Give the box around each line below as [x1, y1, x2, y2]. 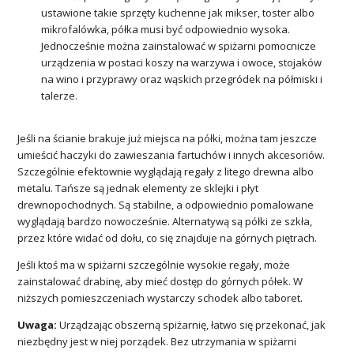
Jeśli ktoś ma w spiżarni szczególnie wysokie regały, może [17, 257, 291, 272]
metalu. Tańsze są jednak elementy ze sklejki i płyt [17, 180, 259, 195]
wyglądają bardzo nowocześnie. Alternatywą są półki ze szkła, [17, 213, 313, 228]
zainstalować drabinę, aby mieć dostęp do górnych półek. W [17, 273, 303, 288]
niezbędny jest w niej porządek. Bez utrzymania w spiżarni [17, 333, 297, 348]
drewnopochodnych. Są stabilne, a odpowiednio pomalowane [17, 197, 314, 212]
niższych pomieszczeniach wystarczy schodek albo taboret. [17, 290, 303, 305]
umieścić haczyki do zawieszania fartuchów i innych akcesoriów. [17, 147, 326, 162]
